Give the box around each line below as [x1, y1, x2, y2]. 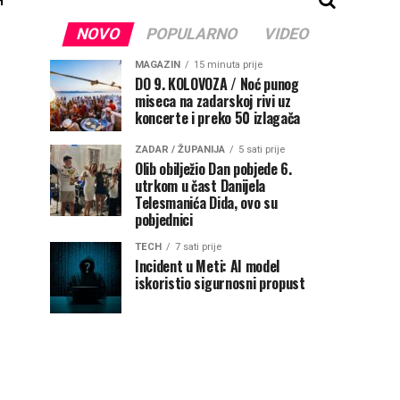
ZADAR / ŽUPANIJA [135, 144, 225, 155]
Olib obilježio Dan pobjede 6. [135, 158, 292, 179]
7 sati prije [175, 241, 221, 253]
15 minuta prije [194, 59, 262, 71]
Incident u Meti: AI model [135, 255, 279, 277]
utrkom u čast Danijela [135, 175, 265, 196]
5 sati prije [238, 144, 285, 155]
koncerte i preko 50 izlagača [135, 107, 301, 129]
